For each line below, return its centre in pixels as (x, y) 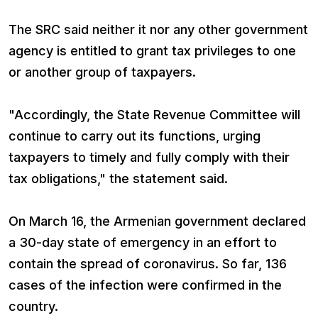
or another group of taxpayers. (102, 72)
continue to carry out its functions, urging (135, 136)
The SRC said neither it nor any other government (158, 29)
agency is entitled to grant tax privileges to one (152, 50)
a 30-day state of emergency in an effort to (143, 242)
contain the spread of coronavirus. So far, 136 (148, 263)
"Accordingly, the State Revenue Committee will (154, 114)
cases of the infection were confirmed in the (145, 285)
